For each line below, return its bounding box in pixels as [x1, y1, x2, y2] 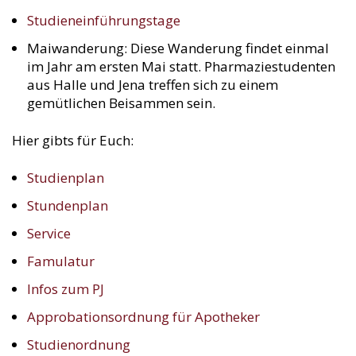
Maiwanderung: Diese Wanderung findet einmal [27, 39, 329, 57]
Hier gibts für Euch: [12, 131, 133, 149]
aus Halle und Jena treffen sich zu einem [27, 75, 278, 94]
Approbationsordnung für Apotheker [27, 308, 260, 326]
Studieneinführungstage [27, 11, 180, 29]
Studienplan [27, 168, 104, 187]
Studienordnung [27, 335, 130, 354]
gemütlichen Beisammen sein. [27, 94, 215, 112]
